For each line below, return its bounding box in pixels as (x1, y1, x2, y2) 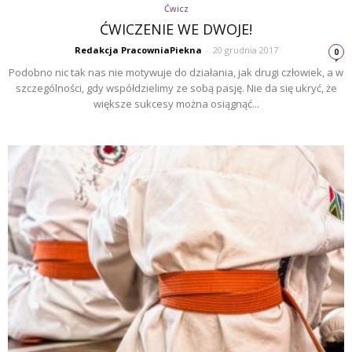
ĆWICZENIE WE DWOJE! (100, 20, 252, 39)
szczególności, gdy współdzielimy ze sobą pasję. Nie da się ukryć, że (15, 81, 337, 96)
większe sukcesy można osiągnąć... (93, 97, 259, 112)
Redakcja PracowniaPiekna (74, 44, 202, 57)
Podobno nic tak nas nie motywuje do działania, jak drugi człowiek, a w (9, 65, 343, 80)
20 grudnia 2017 (212, 44, 278, 57)
